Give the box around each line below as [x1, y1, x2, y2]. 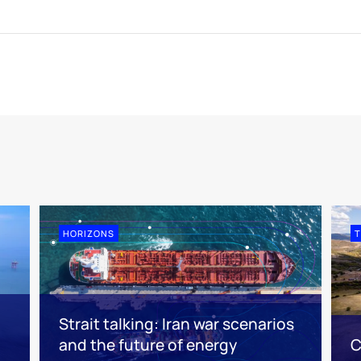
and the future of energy [58, 334, 237, 355]
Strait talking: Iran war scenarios [58, 313, 294, 334]
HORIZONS [62, 226, 114, 239]
